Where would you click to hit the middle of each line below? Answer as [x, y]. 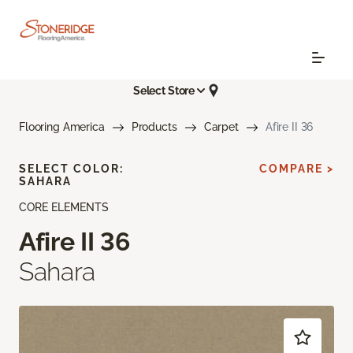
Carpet [221, 127]
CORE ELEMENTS [64, 208]
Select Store [164, 90]
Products [154, 127]
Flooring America [62, 127]
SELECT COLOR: [71, 169]
